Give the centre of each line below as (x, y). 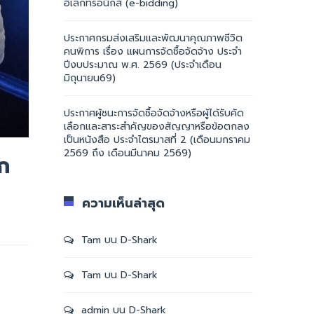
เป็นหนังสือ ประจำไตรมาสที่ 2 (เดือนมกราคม (157, 140)
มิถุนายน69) (90, 78)
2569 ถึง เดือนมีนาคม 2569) (128, 153)
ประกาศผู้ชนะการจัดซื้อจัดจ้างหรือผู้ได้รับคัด (154, 113)
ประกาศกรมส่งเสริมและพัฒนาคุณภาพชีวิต (153, 38)
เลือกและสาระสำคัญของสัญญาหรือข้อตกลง (157, 127)
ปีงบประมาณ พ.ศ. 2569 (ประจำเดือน (143, 65)
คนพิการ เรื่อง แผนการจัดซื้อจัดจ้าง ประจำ (153, 52)
